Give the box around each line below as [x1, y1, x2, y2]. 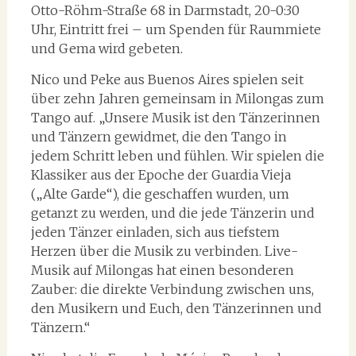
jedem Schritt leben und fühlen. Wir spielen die [30, 148, 324, 164]
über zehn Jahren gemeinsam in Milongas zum [30, 91, 324, 106]
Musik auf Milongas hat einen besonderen [30, 262, 294, 278]
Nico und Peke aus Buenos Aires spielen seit [30, 72, 304, 87]
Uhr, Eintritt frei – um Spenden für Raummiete [30, 21, 321, 37]
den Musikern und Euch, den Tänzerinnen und [30, 300, 322, 316]
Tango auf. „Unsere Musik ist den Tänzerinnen [30, 110, 320, 126]
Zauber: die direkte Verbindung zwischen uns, [30, 281, 314, 297]
